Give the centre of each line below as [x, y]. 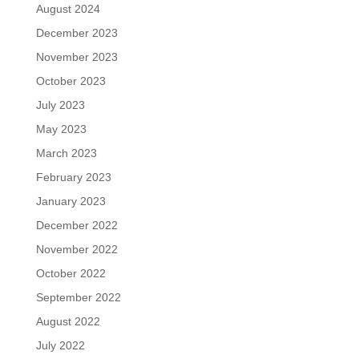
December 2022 [77, 225]
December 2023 [77, 32]
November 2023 [77, 56]
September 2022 [78, 297]
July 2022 [60, 345]
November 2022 [77, 249]
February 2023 [73, 177]
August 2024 [68, 8]
